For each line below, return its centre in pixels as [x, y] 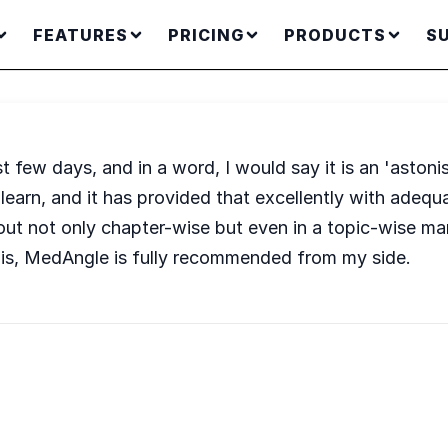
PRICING [205, 34]
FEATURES [80, 34]
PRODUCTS [334, 34]
